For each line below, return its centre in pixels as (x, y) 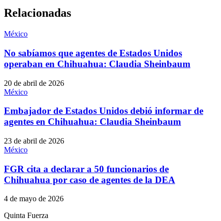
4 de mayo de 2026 (34, 199)
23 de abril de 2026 (34, 141)
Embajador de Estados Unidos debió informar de (104, 111)
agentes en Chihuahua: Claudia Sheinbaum (92, 122)
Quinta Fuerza (26, 216)
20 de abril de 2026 (34, 83)
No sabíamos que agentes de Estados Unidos (93, 53)
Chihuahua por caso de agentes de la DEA (90, 180)
